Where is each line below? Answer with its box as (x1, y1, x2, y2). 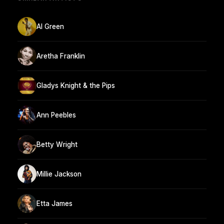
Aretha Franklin (36, 51, 85, 60)
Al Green (36, 22, 64, 30)
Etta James (36, 199, 72, 207)
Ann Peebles (36, 110, 76, 119)
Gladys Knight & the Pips (36, 81, 115, 89)
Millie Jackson (36, 169, 81, 178)
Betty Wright (36, 140, 77, 148)
